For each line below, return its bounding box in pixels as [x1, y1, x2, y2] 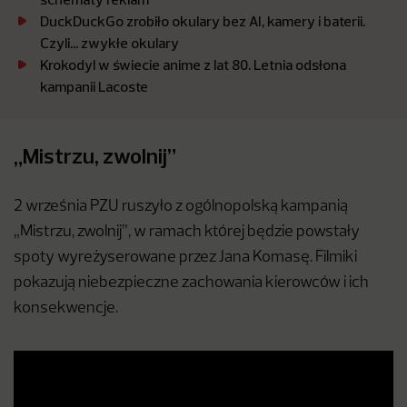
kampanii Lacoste [40, 77, 148, 96]
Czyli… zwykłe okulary [40, 34, 179, 53]
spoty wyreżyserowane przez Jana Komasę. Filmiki [14, 250, 357, 266]
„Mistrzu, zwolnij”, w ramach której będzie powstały [14, 224, 360, 241]
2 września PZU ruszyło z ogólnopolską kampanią [14, 199, 348, 215]
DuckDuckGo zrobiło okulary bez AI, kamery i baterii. [40, 12, 365, 31]
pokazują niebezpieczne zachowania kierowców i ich [14, 275, 369, 292]
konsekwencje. [14, 301, 118, 317]
